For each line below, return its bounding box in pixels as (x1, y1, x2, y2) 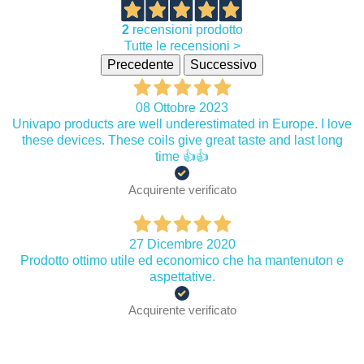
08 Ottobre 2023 (136, 100, 228, 115)
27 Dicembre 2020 (128, 236, 236, 251)
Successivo (190, 57, 257, 71)
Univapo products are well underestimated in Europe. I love (12, 116, 352, 131)
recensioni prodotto (128, 22, 243, 37)
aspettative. (149, 269, 215, 284)
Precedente (107, 57, 174, 71)
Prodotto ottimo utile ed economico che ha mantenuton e (20, 253, 344, 267)
